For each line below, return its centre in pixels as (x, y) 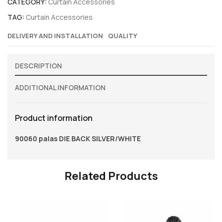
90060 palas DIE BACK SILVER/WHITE (78, 138)
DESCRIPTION (38, 65)
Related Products (111, 176)
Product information (54, 118)
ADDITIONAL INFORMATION (60, 87)
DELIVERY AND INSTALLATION (55, 35)
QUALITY (123, 35)
